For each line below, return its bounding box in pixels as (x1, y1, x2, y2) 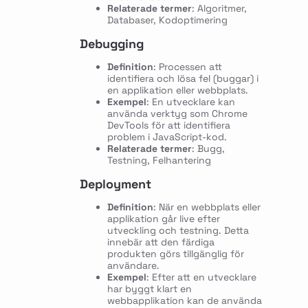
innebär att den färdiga (107, 236, 214, 249)
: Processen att (153, 60, 222, 74)
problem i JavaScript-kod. (107, 131, 227, 144)
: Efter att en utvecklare (146, 271, 256, 284)
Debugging (79, 36, 144, 52)
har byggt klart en (107, 283, 192, 296)
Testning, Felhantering (107, 154, 211, 167)
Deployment (79, 176, 151, 192)
